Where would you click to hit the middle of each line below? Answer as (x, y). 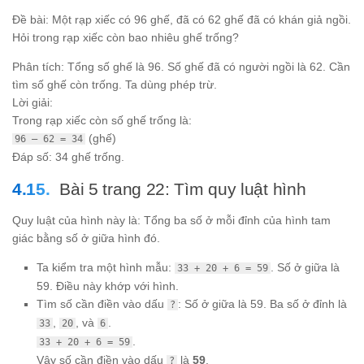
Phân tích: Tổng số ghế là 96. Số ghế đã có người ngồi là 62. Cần (181, 67)
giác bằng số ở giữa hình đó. (86, 238)
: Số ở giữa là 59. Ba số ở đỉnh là (262, 303)
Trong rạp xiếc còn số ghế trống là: (102, 121)
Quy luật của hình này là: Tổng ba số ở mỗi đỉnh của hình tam (171, 220)
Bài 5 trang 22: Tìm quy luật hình (183, 188)
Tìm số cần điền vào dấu (102, 303)
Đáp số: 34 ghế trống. (68, 157)
